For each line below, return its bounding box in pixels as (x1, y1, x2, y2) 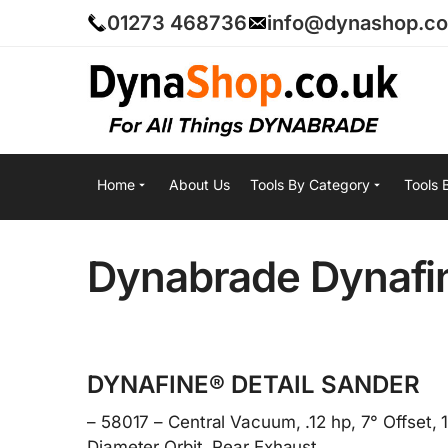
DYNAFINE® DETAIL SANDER (87, 369, 420, 399)
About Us (169, 176, 230, 193)
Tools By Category (250, 176, 370, 193)
